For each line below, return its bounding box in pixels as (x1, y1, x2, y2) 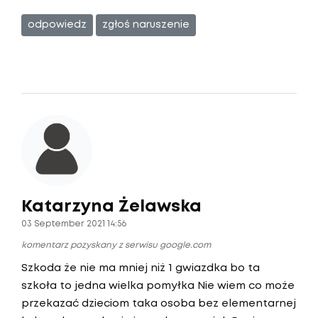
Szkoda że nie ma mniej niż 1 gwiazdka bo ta (21, 263, 260, 273)
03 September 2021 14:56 (21, 220, 126, 228)
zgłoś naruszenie (102, 21, 190, 29)
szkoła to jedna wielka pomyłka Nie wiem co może (21, 281, 295, 291)
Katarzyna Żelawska (21, 199, 202, 214)
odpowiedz (28, 21, 87, 29)
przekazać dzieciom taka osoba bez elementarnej (21, 299, 296, 309)
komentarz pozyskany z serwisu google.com (21, 241, 211, 249)
